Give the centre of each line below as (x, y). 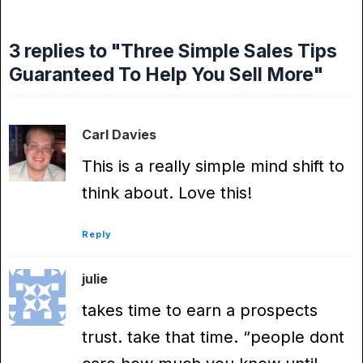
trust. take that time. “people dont (213, 337)
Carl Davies (119, 135)
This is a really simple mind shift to (213, 167)
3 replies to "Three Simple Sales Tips (173, 51)
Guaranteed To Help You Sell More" (166, 74)
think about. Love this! (167, 193)
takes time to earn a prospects (200, 311)
